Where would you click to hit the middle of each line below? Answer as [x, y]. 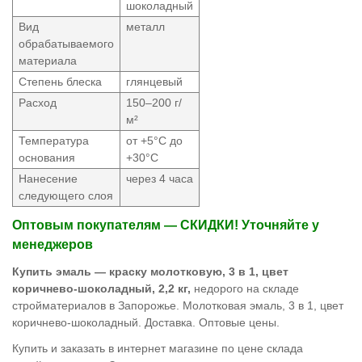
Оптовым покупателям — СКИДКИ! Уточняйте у [166, 225]
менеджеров [53, 244]
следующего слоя [66, 195]
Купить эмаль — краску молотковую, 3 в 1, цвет [150, 272]
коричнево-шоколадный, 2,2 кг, [101, 289]
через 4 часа [160, 178]
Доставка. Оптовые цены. [212, 323]
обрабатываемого [66, 43]
